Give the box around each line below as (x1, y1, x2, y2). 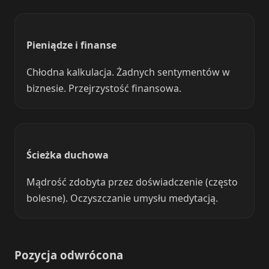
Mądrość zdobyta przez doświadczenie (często (26, 175, 238, 189)
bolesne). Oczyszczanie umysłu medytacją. (26, 191, 219, 205)
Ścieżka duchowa (26, 148, 109, 162)
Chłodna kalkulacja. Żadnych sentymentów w (26, 65, 231, 79)
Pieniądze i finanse (26, 38, 117, 52)
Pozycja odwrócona (14, 247, 123, 263)
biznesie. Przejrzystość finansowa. (26, 82, 182, 95)
